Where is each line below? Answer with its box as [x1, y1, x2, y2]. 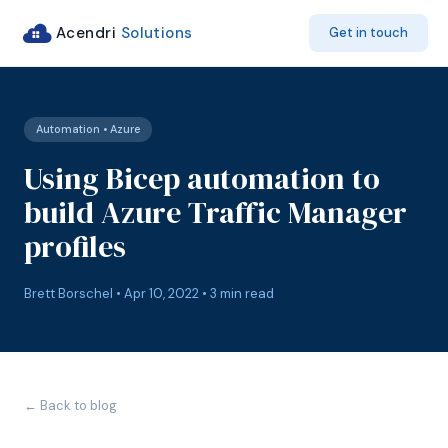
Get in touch [329, 24, 408, 41]
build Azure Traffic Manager [24, 192, 407, 233]
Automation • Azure [36, 122, 140, 136]
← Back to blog [24, 397, 117, 414]
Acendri [56, 23, 121, 43]
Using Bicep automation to [24, 158, 380, 199]
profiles [24, 226, 126, 267]
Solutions [120, 23, 193, 43]
